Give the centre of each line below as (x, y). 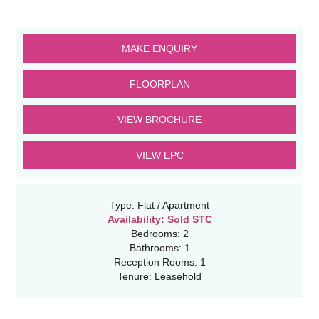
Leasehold (177, 277)
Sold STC (188, 220)
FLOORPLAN (159, 84)
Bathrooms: (155, 248)
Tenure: (135, 277)
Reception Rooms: (155, 262)
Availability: (136, 220)
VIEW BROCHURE (159, 120)
